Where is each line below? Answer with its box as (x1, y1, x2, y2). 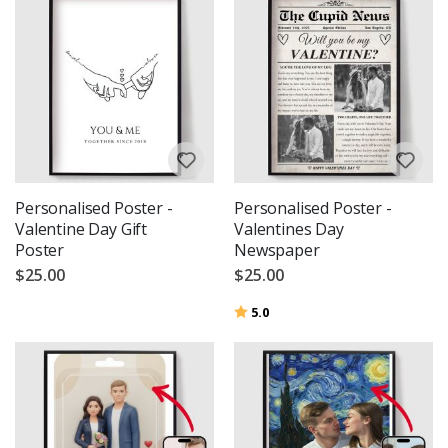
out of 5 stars (269, 301, 349, 320)
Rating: (234, 301, 278, 320)
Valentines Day (234, 217, 344, 240)
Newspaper (234, 238, 320, 261)
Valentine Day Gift (15, 217, 148, 240)
